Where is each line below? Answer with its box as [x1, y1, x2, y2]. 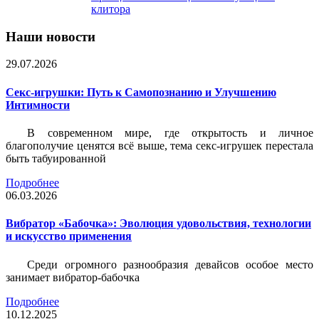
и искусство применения [6, 230, 132, 243]
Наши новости [6, 28, 95, 44]
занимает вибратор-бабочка [6, 271, 140, 283]
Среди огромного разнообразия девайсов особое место [27, 258, 313, 271]
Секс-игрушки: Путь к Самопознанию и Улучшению [6, 85, 276, 98]
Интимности [6, 98, 70, 111]
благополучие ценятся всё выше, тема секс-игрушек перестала [6, 139, 313, 152]
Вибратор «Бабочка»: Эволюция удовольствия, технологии [6, 217, 311, 230]
